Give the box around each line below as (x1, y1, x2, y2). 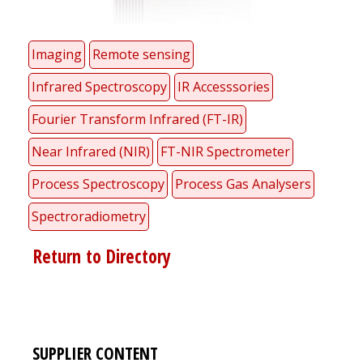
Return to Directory (28, 244, 171, 270)
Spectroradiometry (32, 207, 146, 226)
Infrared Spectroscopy (32, 78, 167, 96)
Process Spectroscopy (32, 175, 164, 194)
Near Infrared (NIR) (32, 143, 150, 161)
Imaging (32, 45, 82, 64)
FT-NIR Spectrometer (160, 143, 290, 161)
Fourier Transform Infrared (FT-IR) (32, 110, 243, 129)
